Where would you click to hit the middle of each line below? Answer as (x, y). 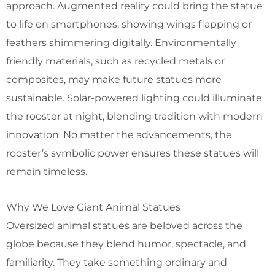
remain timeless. (47, 171)
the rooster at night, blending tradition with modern (134, 116)
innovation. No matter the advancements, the (119, 134)
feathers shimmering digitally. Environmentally (121, 42)
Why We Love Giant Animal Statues (93, 207)
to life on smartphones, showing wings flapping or (129, 24)
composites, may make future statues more (114, 79)
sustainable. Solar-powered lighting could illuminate (134, 98)
